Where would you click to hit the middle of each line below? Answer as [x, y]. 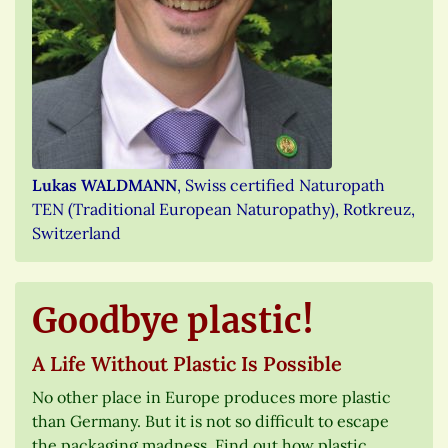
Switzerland [76, 232]
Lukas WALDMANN [104, 184]
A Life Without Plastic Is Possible [187, 363]
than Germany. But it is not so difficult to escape [210, 420]
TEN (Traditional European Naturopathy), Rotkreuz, [223, 208]
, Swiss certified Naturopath [281, 184]
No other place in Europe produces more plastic [211, 396]
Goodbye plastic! [173, 320]
